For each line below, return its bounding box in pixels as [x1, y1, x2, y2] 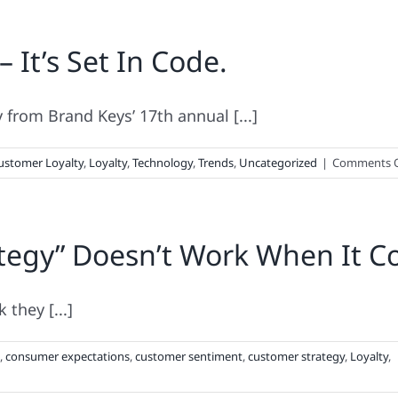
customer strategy [248, 348, 345, 364]
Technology [132, 155, 193, 171]
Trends [198, 155, 234, 171]
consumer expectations [5, 348, 130, 364]
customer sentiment [135, 348, 243, 364]
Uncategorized [239, 155, 317, 171]
